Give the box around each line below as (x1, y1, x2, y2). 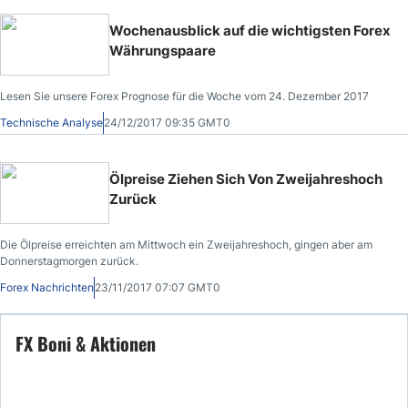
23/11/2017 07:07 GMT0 (95, 280, 220, 294)
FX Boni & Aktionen (15, 330, 156, 357)
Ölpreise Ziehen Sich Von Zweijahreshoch (109, 170, 382, 188)
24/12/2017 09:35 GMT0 (104, 116, 230, 129)
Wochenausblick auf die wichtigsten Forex (109, 22, 391, 39)
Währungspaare (109, 42, 216, 59)
